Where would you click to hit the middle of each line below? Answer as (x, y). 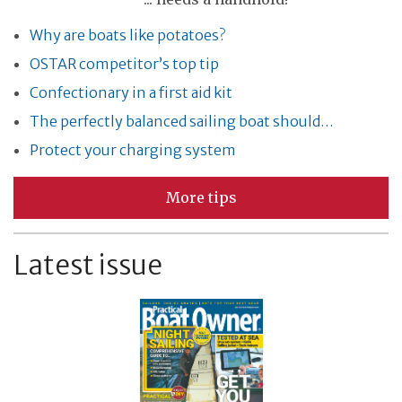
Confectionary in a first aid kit (131, 93)
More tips (201, 198)
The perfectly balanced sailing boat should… (182, 122)
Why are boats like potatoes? (127, 35)
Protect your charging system (133, 150)
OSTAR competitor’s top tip (124, 64)
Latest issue (88, 265)
